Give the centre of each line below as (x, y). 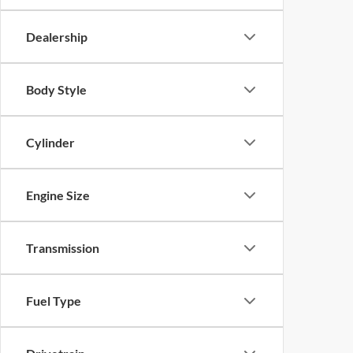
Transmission (63, 248)
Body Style (56, 89)
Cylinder (50, 142)
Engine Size (58, 195)
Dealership (57, 37)
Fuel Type (54, 301)
